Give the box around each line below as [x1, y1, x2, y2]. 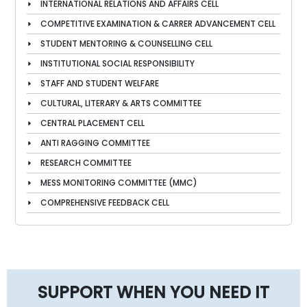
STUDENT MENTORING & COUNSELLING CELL [40, 38, 212, 49]
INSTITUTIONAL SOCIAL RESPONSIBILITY [40, 58, 195, 69]
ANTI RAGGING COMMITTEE [40, 137, 150, 149]
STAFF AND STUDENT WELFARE [40, 77, 159, 89]
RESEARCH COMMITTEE [40, 157, 132, 169]
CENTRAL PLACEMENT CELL [40, 117, 145, 129]
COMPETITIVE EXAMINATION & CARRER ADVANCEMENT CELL [40, 18, 275, 29]
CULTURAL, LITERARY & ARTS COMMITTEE [40, 97, 201, 109]
